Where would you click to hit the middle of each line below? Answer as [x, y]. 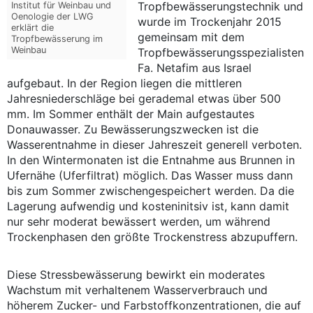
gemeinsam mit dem [191, 37]
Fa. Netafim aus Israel [195, 67]
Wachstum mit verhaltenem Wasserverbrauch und [137, 290]
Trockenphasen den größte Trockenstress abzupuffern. [152, 236]
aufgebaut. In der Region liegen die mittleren [124, 83]
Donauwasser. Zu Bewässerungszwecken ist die [133, 129]
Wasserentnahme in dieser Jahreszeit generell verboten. [154, 144]
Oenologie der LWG [53, 17]
